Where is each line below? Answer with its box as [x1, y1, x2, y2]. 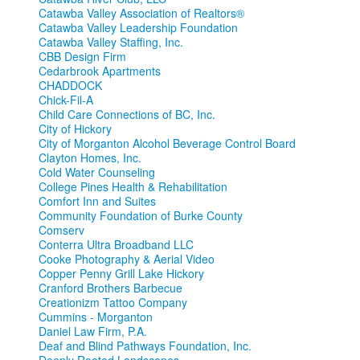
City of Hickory [39, 121, 112, 137]
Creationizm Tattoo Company [39, 294, 187, 311]
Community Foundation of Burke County [39, 207, 243, 224]
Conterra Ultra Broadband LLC [39, 236, 194, 253]
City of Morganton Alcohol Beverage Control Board [39, 135, 296, 152]
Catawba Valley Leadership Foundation [39, 19, 238, 36]
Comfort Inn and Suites [39, 193, 156, 210]
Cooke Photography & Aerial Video [39, 251, 215, 268]
